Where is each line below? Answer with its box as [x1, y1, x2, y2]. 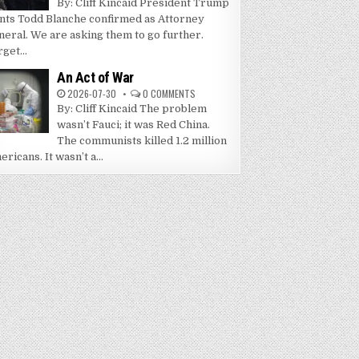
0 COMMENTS [143, 87, 196, 101]
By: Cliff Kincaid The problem [57, 103, 208, 115]
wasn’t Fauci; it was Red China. [57, 119, 211, 131]
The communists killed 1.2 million [57, 135, 228, 147]
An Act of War [57, 69, 134, 87]
